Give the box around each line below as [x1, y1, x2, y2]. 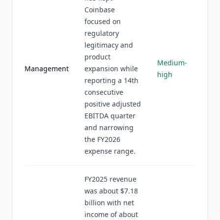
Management [25, 64, 69, 73]
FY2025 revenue [84, 174, 137, 184]
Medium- [157, 58, 187, 67]
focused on [84, 17, 121, 26]
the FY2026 [84, 135, 120, 144]
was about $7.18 [84, 186, 138, 195]
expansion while [84, 64, 138, 73]
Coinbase [84, 5, 115, 14]
